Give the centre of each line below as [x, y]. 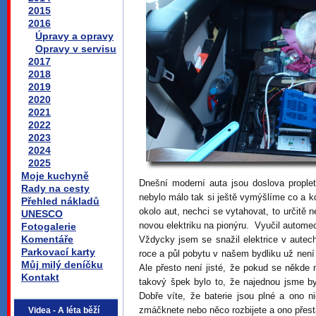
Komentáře [47, 239]
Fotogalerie [49, 226]
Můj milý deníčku [62, 265]
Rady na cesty [55, 188]
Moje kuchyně [55, 176]
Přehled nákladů [60, 201]
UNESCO [42, 214]
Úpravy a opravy [74, 36]
